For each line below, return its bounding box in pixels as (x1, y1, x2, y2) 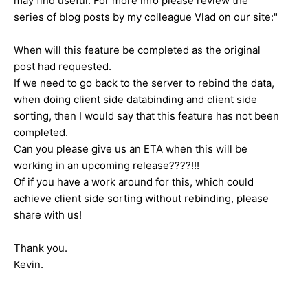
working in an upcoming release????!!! (14, 158, 199, 172)
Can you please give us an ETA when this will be (14, 142, 247, 155)
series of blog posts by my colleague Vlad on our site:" (14, 10, 278, 23)
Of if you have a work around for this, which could (14, 175, 254, 188)
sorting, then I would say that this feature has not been (14, 109, 279, 122)
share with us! (14, 208, 82, 221)
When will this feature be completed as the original (14, 43, 261, 56)
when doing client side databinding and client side (14, 92, 257, 106)
